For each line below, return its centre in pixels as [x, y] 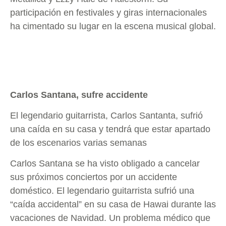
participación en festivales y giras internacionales [108, 13]
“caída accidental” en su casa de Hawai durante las [113, 205]
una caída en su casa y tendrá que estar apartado [110, 129]
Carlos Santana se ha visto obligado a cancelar [105, 164]
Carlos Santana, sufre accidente [79, 95]
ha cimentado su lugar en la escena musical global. [113, 26]
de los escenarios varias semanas [78, 143]
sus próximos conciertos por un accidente [94, 177]
